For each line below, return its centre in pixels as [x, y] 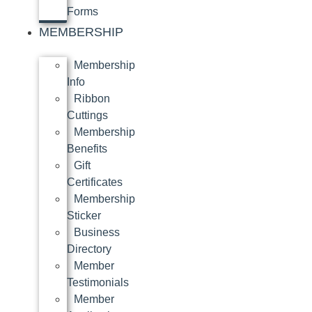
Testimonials [98, 283]
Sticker [84, 216]
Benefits [87, 149]
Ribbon [92, 99]
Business [97, 233]
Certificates [95, 182]
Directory [89, 249]
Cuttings [87, 116]
